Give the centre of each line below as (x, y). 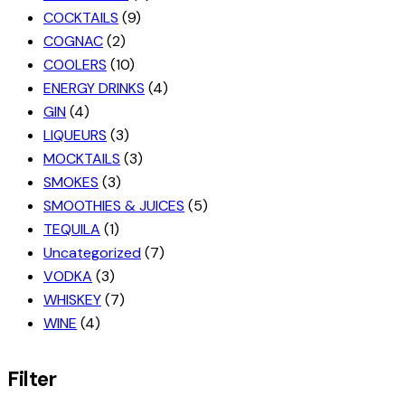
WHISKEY (72, 300)
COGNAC (73, 42)
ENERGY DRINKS (94, 89)
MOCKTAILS (82, 159)
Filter (32, 380)
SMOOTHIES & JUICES (114, 206)
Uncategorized (92, 253)
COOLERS (75, 65)
